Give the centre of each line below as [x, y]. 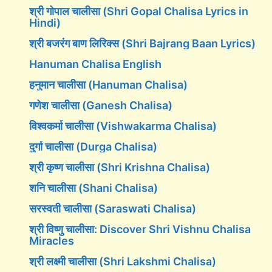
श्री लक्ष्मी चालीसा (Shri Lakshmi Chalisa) [123, 261]
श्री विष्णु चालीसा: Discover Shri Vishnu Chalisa [140, 229]
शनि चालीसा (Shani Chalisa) [93, 188]
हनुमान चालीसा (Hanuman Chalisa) [108, 85]
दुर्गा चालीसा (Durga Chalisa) [93, 147]
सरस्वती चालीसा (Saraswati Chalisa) [113, 209]
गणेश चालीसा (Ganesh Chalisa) [101, 105]
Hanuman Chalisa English [95, 64]
